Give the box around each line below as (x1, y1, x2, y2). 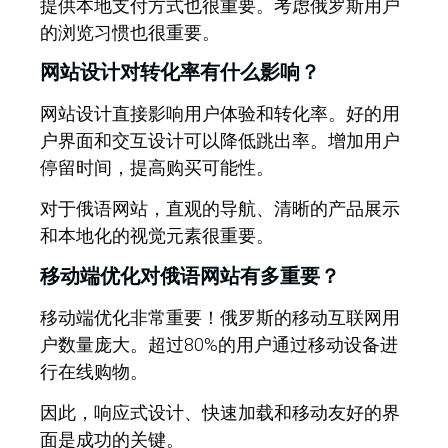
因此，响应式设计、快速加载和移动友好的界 (40, 402, 400, 424)
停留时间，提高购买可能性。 (40, 157, 274, 179)
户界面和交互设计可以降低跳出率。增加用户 (40, 130, 400, 152)
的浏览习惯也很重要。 (40, 21, 220, 43)
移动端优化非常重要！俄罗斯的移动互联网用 (40, 306, 400, 328)
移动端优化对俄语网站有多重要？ (40, 264, 340, 287)
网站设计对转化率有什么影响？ (40, 61, 320, 84)
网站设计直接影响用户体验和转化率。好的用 (40, 103, 400, 125)
